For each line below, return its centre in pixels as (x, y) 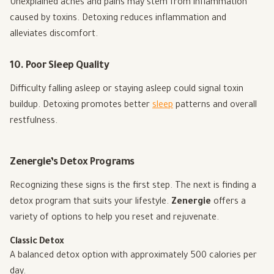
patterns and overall (215, 106)
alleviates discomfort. (54, 35)
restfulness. (34, 122)
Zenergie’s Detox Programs (72, 163)
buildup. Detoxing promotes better (81, 106)
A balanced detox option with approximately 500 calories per (133, 257)
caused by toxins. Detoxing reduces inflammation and (118, 19)
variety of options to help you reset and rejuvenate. (114, 219)
